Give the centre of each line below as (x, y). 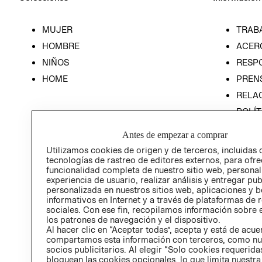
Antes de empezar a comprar (175, 135)
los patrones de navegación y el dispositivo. (133, 219)
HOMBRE (61, 46)
